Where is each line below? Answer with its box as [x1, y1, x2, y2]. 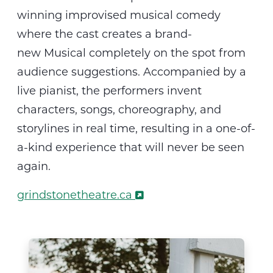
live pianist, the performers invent [17, 83, 202, 98]
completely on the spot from [89, 45, 246, 60]
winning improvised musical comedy [17, 7, 221, 23]
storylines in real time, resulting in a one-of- [17, 121, 255, 136]
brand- [155, 26, 192, 41]
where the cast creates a [17, 26, 152, 41]
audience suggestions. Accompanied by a [17, 64, 246, 79]
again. [17, 158, 51, 174]
